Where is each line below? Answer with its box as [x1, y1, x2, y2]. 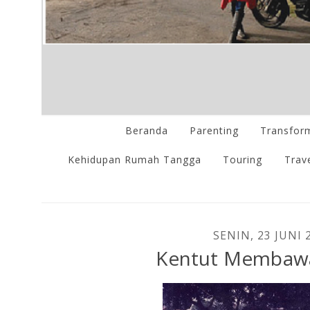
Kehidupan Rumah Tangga [68, 152, 202, 166]
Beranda [125, 124, 168, 138]
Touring [223, 152, 263, 166]
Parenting [189, 124, 239, 138]
